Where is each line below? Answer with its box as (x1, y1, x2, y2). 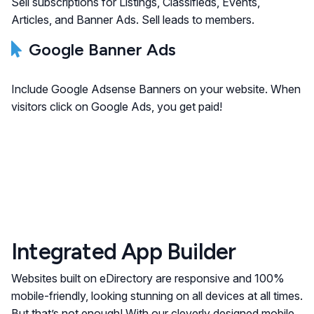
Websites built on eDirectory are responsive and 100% (11, 271, 285, 285)
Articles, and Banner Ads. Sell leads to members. (11, 13, 254, 27)
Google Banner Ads (29, 39, 176, 60)
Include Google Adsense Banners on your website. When (11, 82, 301, 96)
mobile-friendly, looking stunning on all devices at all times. (11, 289, 303, 303)
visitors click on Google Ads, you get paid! (11, 100, 222, 114)
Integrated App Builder (11, 238, 236, 265)
